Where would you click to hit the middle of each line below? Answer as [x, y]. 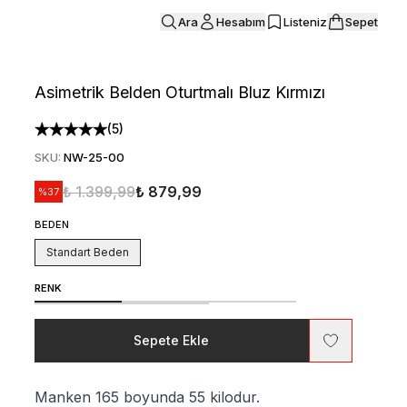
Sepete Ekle [172, 340]
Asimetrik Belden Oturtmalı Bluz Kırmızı [179, 92]
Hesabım [241, 21]
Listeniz [305, 21]
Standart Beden [87, 252]
